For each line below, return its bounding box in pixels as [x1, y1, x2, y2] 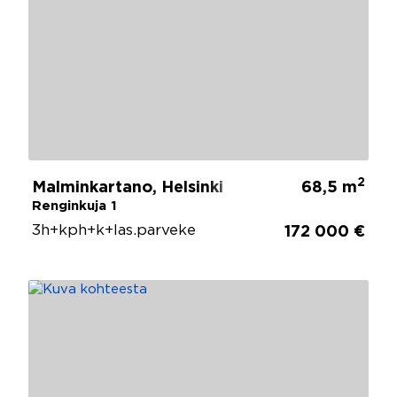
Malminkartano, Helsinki [32, 180, 223, 195]
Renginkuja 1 [32, 199, 117, 212]
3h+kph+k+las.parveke [32, 223, 196, 237]
